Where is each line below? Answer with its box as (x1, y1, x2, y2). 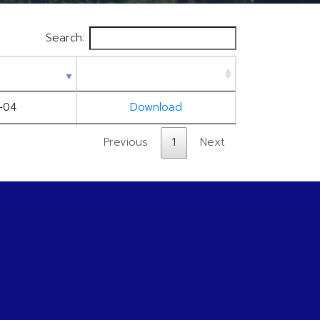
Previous (104, 134, 148, 151)
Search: (45, 30, 84, 46)
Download (130, 99, 182, 115)
